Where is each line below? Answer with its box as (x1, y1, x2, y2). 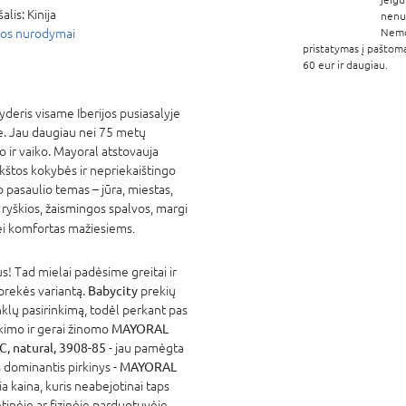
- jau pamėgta (106, 340, 184, 355)
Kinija (27, 6, 56, 22)
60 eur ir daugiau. (303, 58, 388, 72)
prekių (138, 283, 176, 298)
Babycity (88, 283, 138, 298)
